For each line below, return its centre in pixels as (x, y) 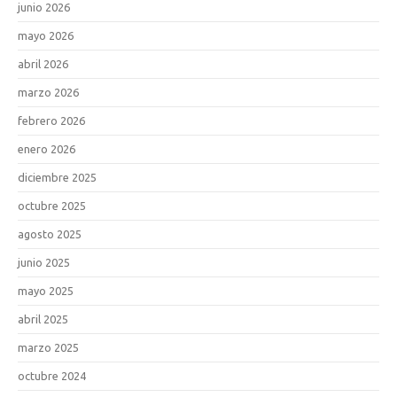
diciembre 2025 (57, 177)
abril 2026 (43, 63)
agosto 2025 (50, 234)
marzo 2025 (48, 347)
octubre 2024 (52, 375)
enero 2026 (47, 148)
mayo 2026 (46, 35)
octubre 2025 (52, 205)
